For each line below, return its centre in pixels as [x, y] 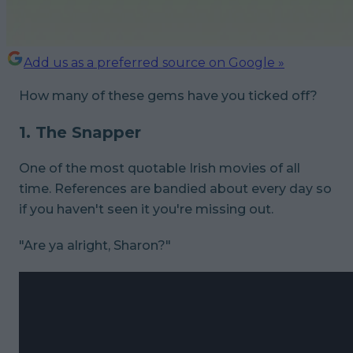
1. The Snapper [80, 132]
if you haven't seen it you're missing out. [146, 209]
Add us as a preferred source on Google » [154, 62]
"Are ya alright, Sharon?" [95, 245]
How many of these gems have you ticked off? [168, 95]
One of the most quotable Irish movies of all [160, 168]
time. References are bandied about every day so [175, 188]
